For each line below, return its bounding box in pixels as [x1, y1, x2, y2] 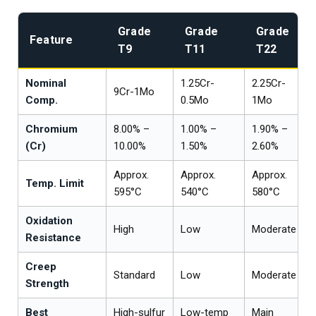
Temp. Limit [25, 177, 84, 190]
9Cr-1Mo [114, 85, 154, 99]
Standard [114, 269, 155, 282]
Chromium [25, 123, 78, 136]
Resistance [25, 231, 81, 245]
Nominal [25, 77, 66, 90]
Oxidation [25, 214, 73, 228]
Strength [25, 277, 69, 291]
